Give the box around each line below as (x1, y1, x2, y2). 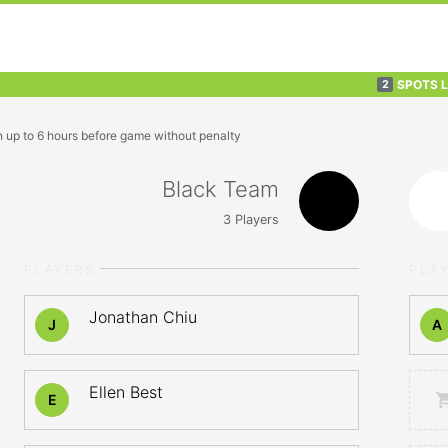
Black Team (161, 175, 279, 202)
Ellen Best (89, 382, 163, 402)
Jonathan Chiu (89, 307, 197, 327)
